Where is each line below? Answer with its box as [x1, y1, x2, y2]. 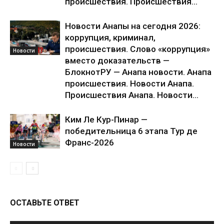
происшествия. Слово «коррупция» [65, 44, 210, 54]
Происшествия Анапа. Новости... [65, 90, 198, 100]
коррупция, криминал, [65, 32, 155, 42]
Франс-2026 [65, 137, 114, 147]
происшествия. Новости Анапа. [65, 78, 194, 88]
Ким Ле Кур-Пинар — [65, 114, 147, 124]
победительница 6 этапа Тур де [65, 126, 197, 136]
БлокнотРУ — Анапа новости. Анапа [65, 67, 211, 77]
